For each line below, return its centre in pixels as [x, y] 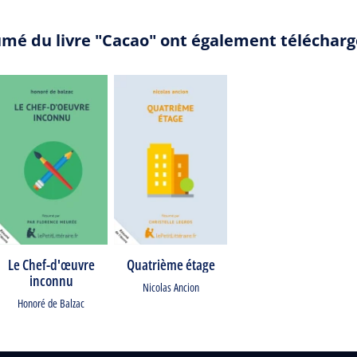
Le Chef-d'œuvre [51, 265]
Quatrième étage [171, 265]
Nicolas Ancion [171, 287]
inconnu [51, 280]
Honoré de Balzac [51, 303]
